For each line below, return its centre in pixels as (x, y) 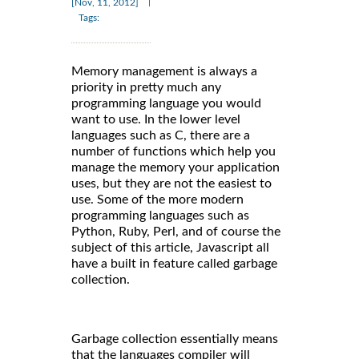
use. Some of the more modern (157, 200)
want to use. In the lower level (156, 120)
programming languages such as (160, 216)
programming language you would (166, 104)
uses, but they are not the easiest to (171, 184)
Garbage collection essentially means (175, 339)
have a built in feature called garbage (174, 264)
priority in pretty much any (146, 88)
